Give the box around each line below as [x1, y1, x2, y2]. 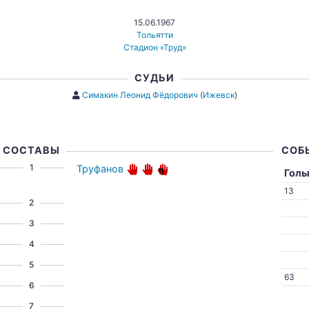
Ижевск [202, 90, 235, 100]
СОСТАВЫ [3, 144, 61, 156]
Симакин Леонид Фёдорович [81, 90, 198, 100]
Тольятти [136, 30, 173, 40]
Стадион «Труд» [123, 42, 186, 52]
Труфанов [77, 163, 124, 175]
